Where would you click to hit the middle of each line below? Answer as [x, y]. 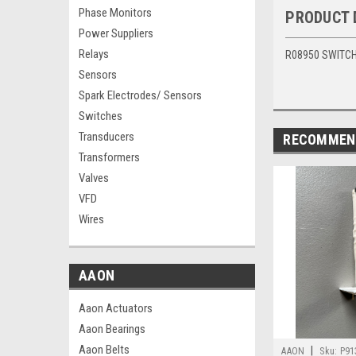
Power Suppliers [116, 33]
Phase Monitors [115, 13]
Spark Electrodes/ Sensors [140, 95]
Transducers [106, 137]
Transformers [109, 157]
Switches [101, 116]
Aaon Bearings [112, 329]
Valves [94, 178]
